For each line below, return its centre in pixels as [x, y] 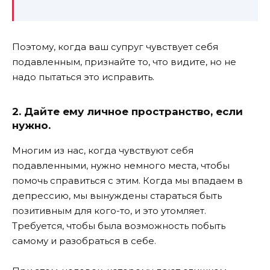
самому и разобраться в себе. [84, 240]
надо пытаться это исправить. [83, 77]
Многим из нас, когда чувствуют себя [103, 150]
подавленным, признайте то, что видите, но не [124, 62]
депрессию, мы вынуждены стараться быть [117, 195]
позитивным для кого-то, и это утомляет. [109, 210]
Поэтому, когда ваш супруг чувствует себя [115, 47]
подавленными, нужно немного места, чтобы [121, 165]
